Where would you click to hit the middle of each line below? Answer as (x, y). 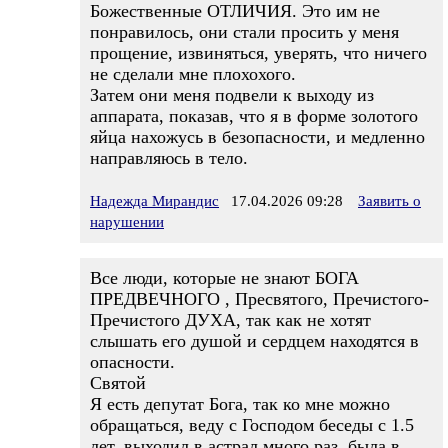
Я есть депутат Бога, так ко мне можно (240, 404)
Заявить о (389, 201)
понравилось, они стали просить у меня (244, 32)
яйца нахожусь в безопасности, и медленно (257, 137)
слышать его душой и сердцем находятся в (254, 341)
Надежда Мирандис (154, 201)
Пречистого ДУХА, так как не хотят (230, 320)
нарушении (127, 222)
